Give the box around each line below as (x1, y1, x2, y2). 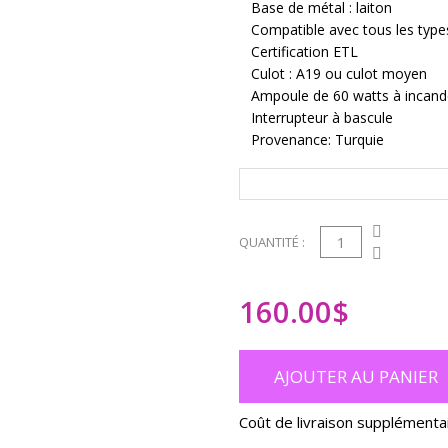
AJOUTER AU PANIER (274, 365, 438, 388)
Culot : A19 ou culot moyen (251, 64, 427, 83)
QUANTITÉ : (239, 233, 305, 251)
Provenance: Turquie (251, 130, 384, 149)
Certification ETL (251, 42, 358, 61)
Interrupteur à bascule (251, 108, 393, 127)
